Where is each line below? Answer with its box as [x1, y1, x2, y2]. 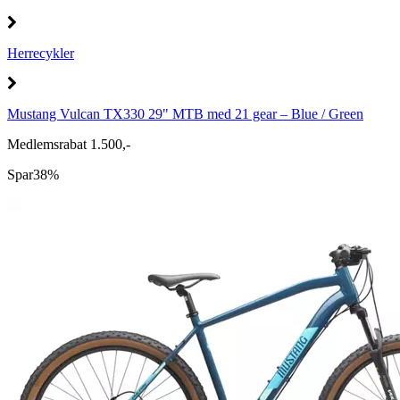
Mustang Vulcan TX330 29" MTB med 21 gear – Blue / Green [7, 106, 363, 121]
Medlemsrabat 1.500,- [7, 137, 130, 152]
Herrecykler [7, 46, 74, 61]
